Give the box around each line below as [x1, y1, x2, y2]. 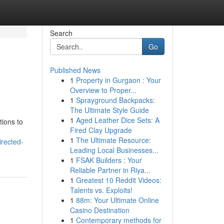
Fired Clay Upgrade [69, 125, 132, 135]
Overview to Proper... [69, 85, 136, 95]
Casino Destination [69, 205, 129, 215]
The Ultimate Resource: [75, 135, 151, 145]
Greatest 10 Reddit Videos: [75, 175, 161, 185]
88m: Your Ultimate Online [75, 195, 159, 205]
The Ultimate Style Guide [69, 105, 149, 115]
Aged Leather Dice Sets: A [75, 115, 159, 125]
